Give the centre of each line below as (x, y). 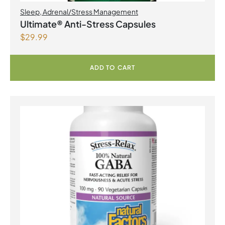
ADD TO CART (113, 67)
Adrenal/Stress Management (90, 11)
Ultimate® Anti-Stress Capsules (88, 24)
